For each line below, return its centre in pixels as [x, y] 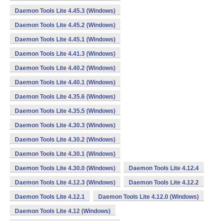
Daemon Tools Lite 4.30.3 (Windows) [65, 125]
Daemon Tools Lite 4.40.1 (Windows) [65, 82]
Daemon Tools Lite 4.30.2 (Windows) [65, 140]
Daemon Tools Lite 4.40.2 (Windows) [65, 68]
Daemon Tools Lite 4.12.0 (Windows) [148, 197]
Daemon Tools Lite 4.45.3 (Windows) [65, 11]
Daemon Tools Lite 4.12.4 [164, 168]
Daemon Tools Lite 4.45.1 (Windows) [65, 39]
